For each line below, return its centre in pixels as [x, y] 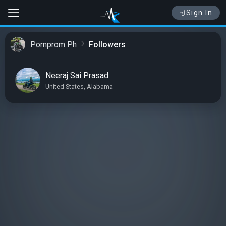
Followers [107, 44]
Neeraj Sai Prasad [77, 75]
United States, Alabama [79, 86]
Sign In [199, 13]
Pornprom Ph [53, 44]
